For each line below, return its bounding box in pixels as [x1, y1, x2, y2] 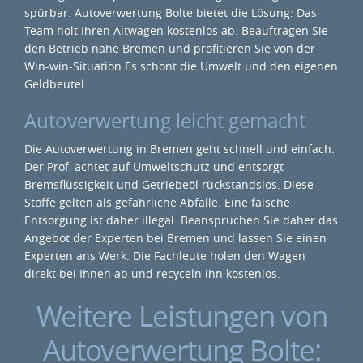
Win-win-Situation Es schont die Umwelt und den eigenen [24, 58, 338, 74]
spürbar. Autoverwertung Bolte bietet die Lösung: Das [24, 5, 317, 20]
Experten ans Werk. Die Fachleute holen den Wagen [24, 248, 305, 263]
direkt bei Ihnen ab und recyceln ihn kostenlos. [24, 266, 280, 281]
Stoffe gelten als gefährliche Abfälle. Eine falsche [24, 194, 290, 210]
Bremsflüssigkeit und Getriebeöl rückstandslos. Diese [24, 177, 314, 192]
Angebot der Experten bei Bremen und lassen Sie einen [24, 230, 327, 246]
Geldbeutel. [24, 76, 88, 92]
